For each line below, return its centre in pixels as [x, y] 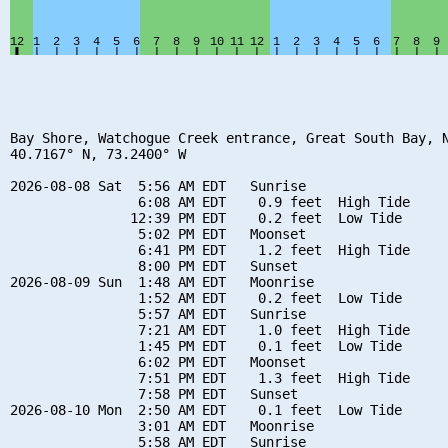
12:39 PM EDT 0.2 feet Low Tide [206, 217]
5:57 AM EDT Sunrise [158, 313]
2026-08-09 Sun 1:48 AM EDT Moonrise [162, 281]
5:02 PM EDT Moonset [158, 233]
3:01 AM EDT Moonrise [162, 425]
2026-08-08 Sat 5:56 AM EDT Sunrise [158, 185]
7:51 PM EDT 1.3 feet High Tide [210, 377]
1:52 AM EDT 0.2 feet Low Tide [206, 297]
